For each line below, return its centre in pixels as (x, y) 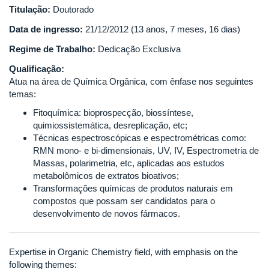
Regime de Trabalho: (53, 49)
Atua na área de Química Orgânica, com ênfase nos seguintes (131, 81)
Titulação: (31, 9)
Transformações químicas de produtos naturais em (133, 189)
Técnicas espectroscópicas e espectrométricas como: (140, 138)
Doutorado (73, 9)
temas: (23, 94)
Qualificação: (38, 68)
